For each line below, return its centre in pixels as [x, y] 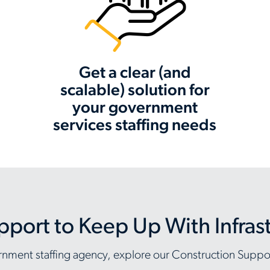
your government [135, 109]
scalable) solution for [135, 91]
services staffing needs [135, 126]
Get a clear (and [135, 74]
